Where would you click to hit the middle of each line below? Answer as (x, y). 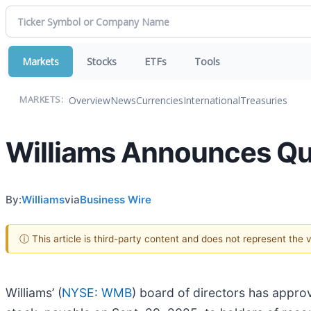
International (212, 100)
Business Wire (116, 199)
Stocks (102, 61)
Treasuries (264, 100)
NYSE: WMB (97, 292)
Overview (90, 100)
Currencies (160, 100)
